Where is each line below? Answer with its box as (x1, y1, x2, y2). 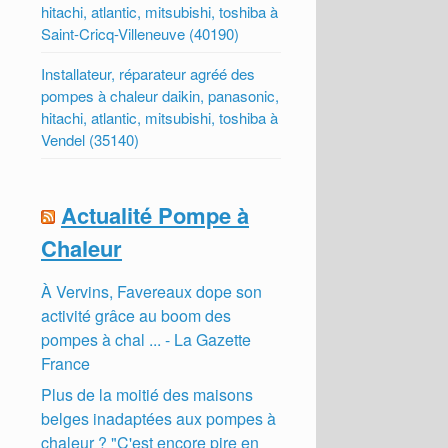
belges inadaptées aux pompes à (41, 406, 277, 430)
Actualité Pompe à (61, 198, 250, 231)
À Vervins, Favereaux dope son (41, 279, 263, 303)
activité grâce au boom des (41, 303, 232, 327)
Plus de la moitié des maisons (41, 382, 254, 406)
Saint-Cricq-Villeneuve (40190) (41, 22, 240, 44)
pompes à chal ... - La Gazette (41, 327, 252, 351)
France (41, 351, 91, 375)
